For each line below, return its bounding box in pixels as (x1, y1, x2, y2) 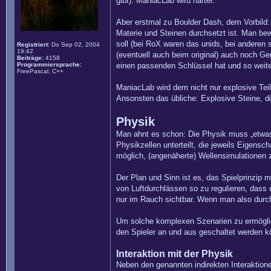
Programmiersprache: (17, 61, 82, 68)
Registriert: (17, 41, 50, 48)
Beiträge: (17, 54, 44, 61)
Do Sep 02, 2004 (50, 41, 100, 48)
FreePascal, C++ (17, 68, 64, 74)
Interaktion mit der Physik (116, 249, 233, 259)
